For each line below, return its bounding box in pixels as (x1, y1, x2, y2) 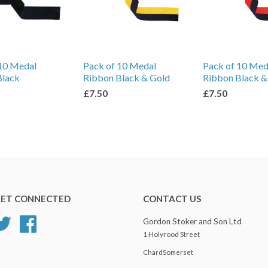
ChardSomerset (143, 248, 193, 256)
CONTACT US (143, 193, 201, 204)
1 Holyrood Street (143, 230, 200, 238)
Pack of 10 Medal (83, 60, 156, 71)
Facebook (37, 217, 72, 226)
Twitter (11, 217, 39, 226)
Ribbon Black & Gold (83, 72, 170, 83)
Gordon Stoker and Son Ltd (143, 217, 242, 226)
